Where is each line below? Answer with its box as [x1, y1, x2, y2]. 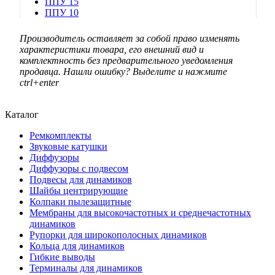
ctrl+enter [20, 77, 59, 88]
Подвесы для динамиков [29, 174, 132, 185]
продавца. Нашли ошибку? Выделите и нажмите [20, 66, 227, 77]
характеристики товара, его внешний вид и [20, 44, 204, 55]
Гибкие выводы [29, 251, 95, 262]
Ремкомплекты [29, 130, 91, 141]
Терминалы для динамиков [29, 262, 142, 273]
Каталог [5, 109, 39, 120]
